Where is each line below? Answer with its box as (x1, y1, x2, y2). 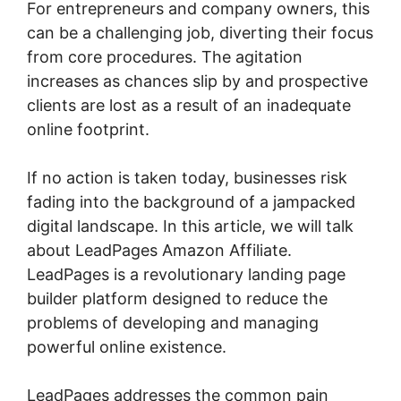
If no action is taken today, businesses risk (27, 167, 347, 187)
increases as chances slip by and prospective (27, 71, 368, 90)
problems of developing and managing (27, 312, 319, 332)
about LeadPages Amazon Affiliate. (27, 240, 292, 260)
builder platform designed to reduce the (27, 288, 328, 308)
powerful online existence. (27, 337, 226, 356)
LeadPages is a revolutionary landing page (27, 264, 346, 284)
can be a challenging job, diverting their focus (27, 22, 373, 42)
